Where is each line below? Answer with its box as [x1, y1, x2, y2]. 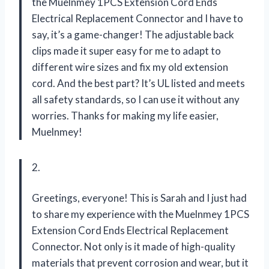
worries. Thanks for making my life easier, [32, 109, 219, 122]
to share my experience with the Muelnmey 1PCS [32, 208, 249, 221]
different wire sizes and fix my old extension [32, 61, 228, 74]
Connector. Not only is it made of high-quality [32, 240, 235, 253]
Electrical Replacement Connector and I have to [32, 12, 243, 25]
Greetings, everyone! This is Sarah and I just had [32, 192, 247, 205]
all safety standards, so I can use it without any [32, 93, 240, 106]
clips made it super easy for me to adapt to [32, 44, 221, 58]
